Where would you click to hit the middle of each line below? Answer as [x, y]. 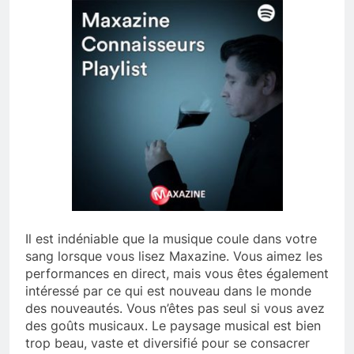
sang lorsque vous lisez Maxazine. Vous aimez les [174, 256]
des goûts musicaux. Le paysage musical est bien [173, 326]
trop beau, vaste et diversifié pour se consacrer [168, 343]
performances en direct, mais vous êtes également [177, 274]
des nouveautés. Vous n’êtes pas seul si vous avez [175, 309]
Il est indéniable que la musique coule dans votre [171, 239]
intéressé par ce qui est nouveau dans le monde [168, 291]
